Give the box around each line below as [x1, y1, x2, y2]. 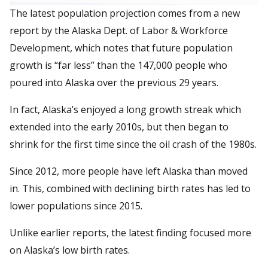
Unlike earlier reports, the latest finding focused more [10, 226, 251, 239]
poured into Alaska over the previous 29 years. [10, 75, 218, 89]
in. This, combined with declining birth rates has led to [10, 181, 251, 195]
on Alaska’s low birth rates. [10, 243, 130, 257]
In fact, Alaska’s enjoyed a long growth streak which [10, 102, 241, 116]
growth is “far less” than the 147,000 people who [10, 58, 227, 72]
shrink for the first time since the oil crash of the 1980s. [10, 137, 257, 151]
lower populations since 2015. [10, 199, 142, 212]
